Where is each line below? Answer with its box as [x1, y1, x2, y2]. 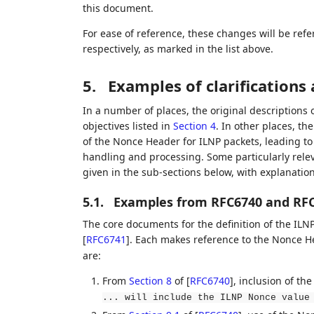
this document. [82, 1, 153, 15]
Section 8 [128, 274, 172, 288]
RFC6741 [86, 233, 126, 247]
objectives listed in [82, 119, 173, 133]
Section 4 [172, 119, 216, 133]
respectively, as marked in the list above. [82, 42, 273, 56]
